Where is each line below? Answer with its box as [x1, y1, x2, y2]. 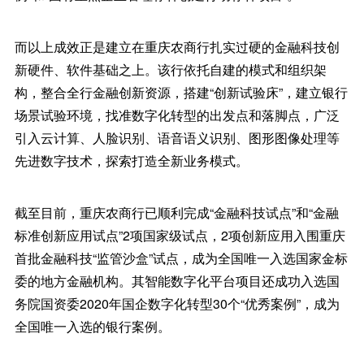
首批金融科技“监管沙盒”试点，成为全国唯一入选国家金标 [14, 249, 348, 268]
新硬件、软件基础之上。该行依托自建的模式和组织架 [14, 60, 327, 80]
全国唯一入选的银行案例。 [14, 317, 171, 336]
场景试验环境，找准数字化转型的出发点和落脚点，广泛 [14, 106, 340, 125]
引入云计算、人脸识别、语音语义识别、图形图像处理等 [14, 128, 340, 148]
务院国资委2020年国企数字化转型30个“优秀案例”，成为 [14, 294, 340, 314]
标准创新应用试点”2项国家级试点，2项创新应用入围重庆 [14, 226, 345, 245]
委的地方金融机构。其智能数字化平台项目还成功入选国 [14, 271, 340, 291]
